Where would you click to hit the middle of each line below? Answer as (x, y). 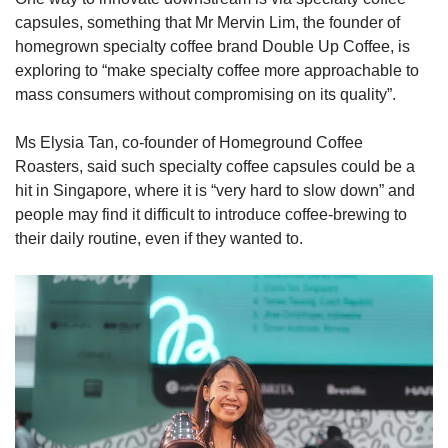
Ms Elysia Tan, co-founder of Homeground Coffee (189, 143)
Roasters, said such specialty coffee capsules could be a (215, 167)
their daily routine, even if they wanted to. (159, 239)
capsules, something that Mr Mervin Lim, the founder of (207, 23)
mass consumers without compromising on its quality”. (205, 95)
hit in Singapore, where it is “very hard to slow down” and (215, 191)
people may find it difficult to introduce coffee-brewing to (211, 215)
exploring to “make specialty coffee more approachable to (217, 71)
